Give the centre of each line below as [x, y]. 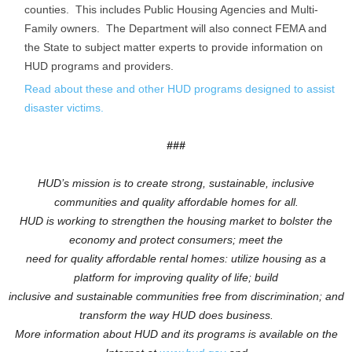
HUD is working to [66, 221]
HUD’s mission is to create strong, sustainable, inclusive [176, 183]
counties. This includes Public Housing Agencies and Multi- [171, 9]
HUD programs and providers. [99, 66]
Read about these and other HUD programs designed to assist [180, 89]
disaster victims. [64, 108]
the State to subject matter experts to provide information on [174, 47]
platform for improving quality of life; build [176, 277]
